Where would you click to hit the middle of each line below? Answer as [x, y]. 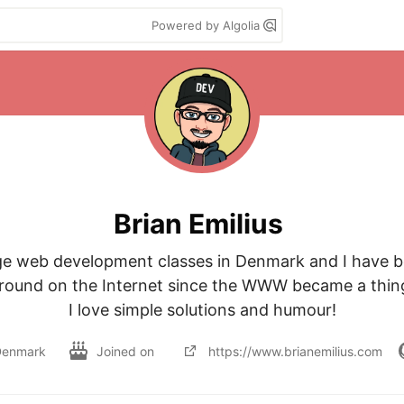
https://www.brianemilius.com [295, 351]
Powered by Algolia [207, 25]
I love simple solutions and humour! [202, 310]
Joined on [127, 351]
